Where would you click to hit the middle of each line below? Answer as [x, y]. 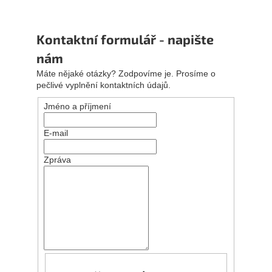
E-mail [56, 133]
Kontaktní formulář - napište [125, 39]
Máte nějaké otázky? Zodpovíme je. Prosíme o [126, 74]
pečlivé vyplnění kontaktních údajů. [104, 85]
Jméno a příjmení [77, 106]
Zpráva [57, 159]
